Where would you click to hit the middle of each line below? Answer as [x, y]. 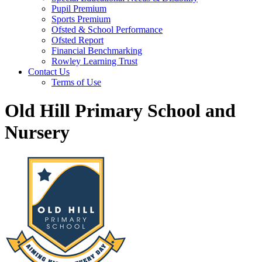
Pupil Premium [79, 8]
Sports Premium [81, 19]
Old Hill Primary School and [120, 111]
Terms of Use [76, 82]
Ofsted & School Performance [107, 30]
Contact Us [49, 72]
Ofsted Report [77, 40]
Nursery [37, 132]
